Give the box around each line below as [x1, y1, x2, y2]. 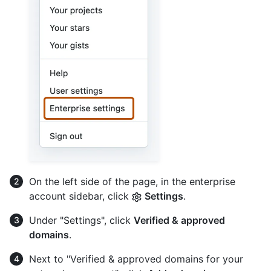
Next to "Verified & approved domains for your [29, 253, 243, 266]
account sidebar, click [29, 190, 132, 203]
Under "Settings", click [29, 214, 134, 227]
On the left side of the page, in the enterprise [29, 175, 235, 188]
